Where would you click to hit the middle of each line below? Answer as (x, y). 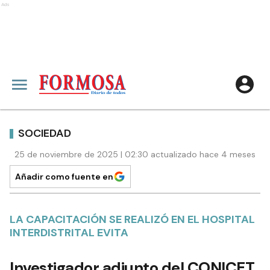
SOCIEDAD (45, 133)
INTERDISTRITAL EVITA (69, 233)
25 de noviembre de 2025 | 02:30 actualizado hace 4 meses (135, 154)
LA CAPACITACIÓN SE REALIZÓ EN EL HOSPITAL (132, 219)
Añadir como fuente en (64, 177)
